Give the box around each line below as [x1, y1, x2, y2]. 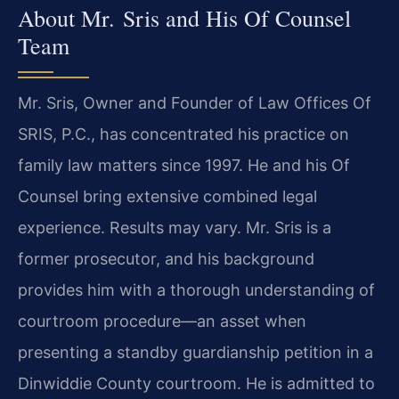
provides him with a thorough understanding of [18, 281, 375, 300]
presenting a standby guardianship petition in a [18, 343, 373, 362]
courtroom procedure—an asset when [18, 312, 306, 331]
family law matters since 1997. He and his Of [18, 156, 350, 175]
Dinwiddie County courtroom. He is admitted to [18, 374, 375, 394]
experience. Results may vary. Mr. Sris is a [18, 218, 331, 238]
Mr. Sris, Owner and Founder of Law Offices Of [18, 94, 371, 113]
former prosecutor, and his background [18, 249, 314, 269]
